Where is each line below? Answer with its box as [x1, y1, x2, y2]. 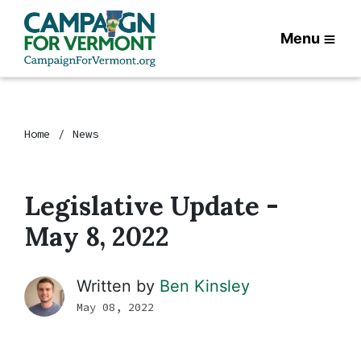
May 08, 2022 [77, 300, 154, 314]
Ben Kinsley [160, 276, 250, 296]
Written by [77, 276, 160, 296]
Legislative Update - [24, 189, 279, 222]
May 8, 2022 [24, 220, 169, 253]
